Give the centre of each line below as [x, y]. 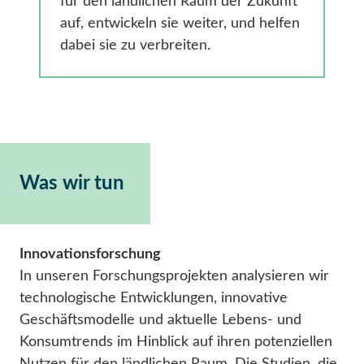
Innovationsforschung [90, 255]
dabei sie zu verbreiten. [135, 46]
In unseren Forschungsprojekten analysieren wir [174, 277]
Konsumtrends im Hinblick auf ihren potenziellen [176, 342]
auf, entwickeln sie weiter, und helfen [180, 24]
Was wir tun [72, 184]
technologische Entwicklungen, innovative [154, 299]
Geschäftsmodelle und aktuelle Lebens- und [160, 321]
